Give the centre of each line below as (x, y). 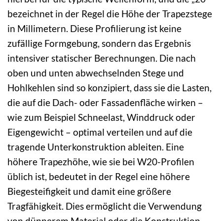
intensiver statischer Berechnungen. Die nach (102, 58)
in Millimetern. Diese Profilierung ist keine (94, 28)
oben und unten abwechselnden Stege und (96, 73)
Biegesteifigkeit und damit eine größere (89, 191)
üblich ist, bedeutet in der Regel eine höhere (99, 176)
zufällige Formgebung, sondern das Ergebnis (99, 43)
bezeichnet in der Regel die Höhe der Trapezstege (110, 13)
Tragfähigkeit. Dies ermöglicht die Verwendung (105, 206)
